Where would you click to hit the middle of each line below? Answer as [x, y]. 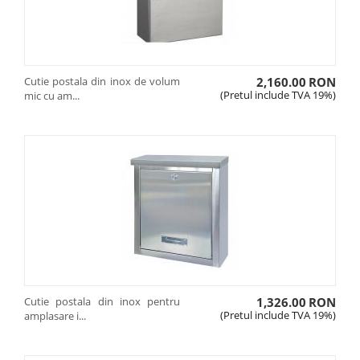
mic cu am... [52, 96]
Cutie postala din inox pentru [102, 301]
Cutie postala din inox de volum [102, 81]
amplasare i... [55, 316]
